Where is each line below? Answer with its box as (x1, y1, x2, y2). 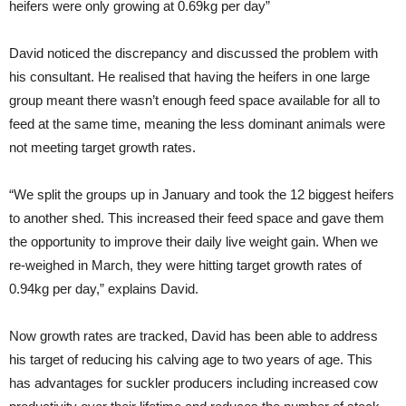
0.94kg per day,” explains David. (9, 281, 198, 296)
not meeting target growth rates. (9, 140, 196, 155)
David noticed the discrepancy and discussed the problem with (9, 45, 378, 61)
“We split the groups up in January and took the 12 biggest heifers (9, 187, 394, 202)
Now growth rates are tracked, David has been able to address (9, 328, 378, 343)
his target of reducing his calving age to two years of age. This (9, 352, 372, 367)
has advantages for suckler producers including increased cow (9, 375, 378, 391)
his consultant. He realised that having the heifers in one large (9, 69, 370, 84)
